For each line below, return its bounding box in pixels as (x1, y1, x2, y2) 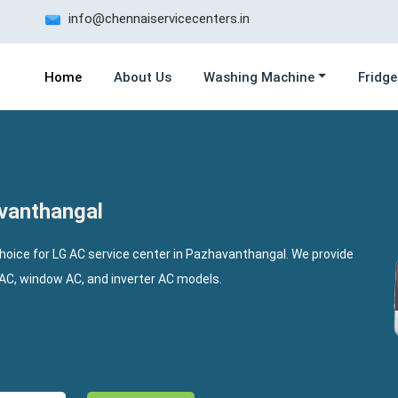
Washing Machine (203, 68, 314, 85)
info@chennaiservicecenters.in (65, 11, 250, 27)
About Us (113, 68, 171, 85)
